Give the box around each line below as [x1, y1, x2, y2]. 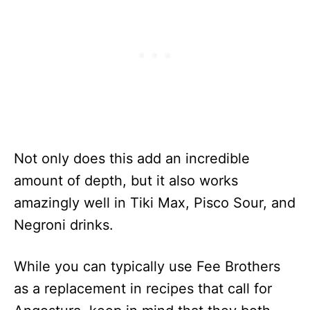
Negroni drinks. [14, 217, 113, 233]
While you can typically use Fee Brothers [14, 258, 280, 275]
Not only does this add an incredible [14, 150, 250, 167]
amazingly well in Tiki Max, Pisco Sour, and [14, 194, 295, 211]
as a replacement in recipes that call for [14, 280, 272, 297]
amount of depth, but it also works [14, 172, 238, 189]
